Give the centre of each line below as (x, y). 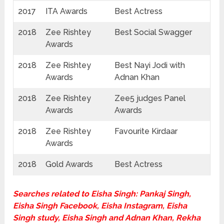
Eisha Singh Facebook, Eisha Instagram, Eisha (100, 206)
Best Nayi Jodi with (150, 65)
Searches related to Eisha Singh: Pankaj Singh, (102, 194)
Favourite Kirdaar (146, 131)
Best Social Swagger (153, 32)
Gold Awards (69, 164)
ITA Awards (67, 11)
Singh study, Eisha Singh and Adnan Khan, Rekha (107, 218)
